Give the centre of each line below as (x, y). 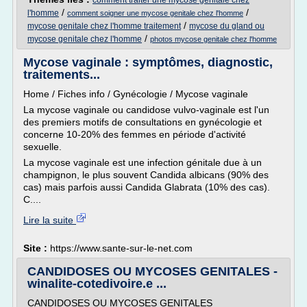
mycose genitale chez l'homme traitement (104, 26)
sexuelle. (42, 147)
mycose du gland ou (227, 26)
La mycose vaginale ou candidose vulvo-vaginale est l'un (146, 110)
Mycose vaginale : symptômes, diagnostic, (148, 62)
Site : (37, 248)
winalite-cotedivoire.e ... (97, 284)
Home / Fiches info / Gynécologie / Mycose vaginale (136, 94)
